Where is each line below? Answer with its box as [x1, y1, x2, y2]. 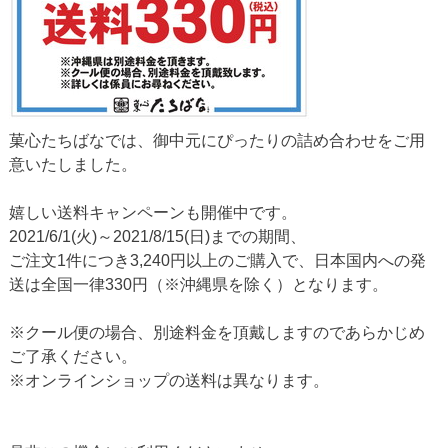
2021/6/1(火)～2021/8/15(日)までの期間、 [8, 227, 306, 245]
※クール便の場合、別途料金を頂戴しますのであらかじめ [8, 323, 425, 341]
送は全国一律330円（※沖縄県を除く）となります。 [8, 275, 388, 293]
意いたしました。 [8, 155, 137, 173]
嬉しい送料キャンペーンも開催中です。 [8, 203, 297, 221]
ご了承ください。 [8, 347, 137, 365]
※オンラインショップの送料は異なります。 [8, 371, 329, 389]
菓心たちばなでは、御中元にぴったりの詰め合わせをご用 [8, 131, 425, 149]
